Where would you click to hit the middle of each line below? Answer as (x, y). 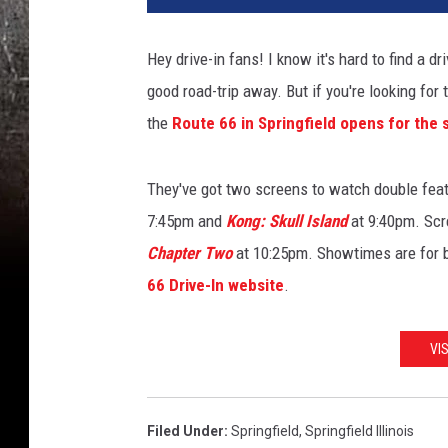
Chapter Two (189, 253)
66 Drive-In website (215, 285)
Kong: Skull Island (286, 221)
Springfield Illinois (359, 431)
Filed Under (185, 431)
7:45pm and (186, 221)
